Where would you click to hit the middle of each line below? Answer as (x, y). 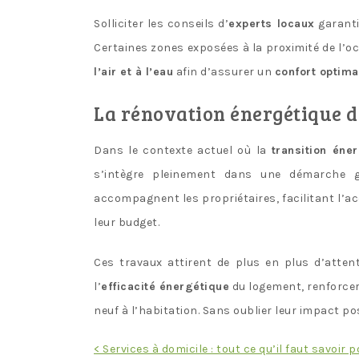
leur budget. (127, 222)
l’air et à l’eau (133, 71)
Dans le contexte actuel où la (183, 150)
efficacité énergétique (165, 286)
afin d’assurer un (224, 71)
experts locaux (272, 23)
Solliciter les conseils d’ (161, 23)
